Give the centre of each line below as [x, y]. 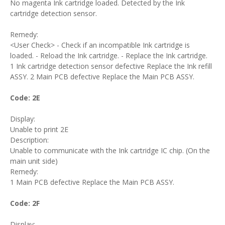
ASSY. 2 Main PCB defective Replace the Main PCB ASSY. [102, 77]
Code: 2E [25, 98]
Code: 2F [25, 203]
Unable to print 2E [39, 129]
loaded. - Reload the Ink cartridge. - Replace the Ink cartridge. [109, 55]
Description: [29, 140]
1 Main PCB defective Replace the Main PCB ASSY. [92, 182]
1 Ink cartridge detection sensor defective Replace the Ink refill [111, 66]
